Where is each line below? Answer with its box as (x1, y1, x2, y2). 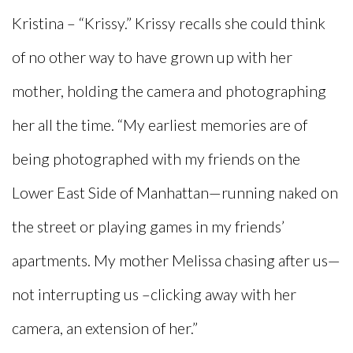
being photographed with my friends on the (12, 150, 300, 169)
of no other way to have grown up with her (12, 48, 292, 67)
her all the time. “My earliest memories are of (12, 116, 307, 135)
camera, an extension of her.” (12, 319, 198, 338)
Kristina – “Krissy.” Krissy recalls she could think (12, 14, 325, 33)
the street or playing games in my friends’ (12, 217, 284, 236)
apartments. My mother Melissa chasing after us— (12, 251, 340, 270)
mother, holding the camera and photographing (12, 82, 326, 101)
